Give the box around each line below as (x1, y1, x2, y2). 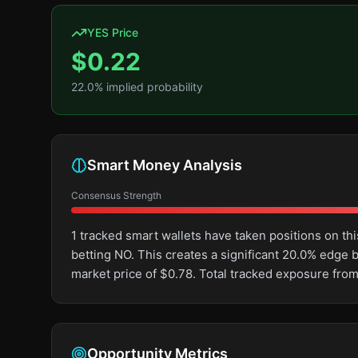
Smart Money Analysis (87, 157, 242, 173)
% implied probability (94, 80, 203, 93)
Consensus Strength (71, 189, 161, 201)
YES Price (87, 26, 138, 39)
